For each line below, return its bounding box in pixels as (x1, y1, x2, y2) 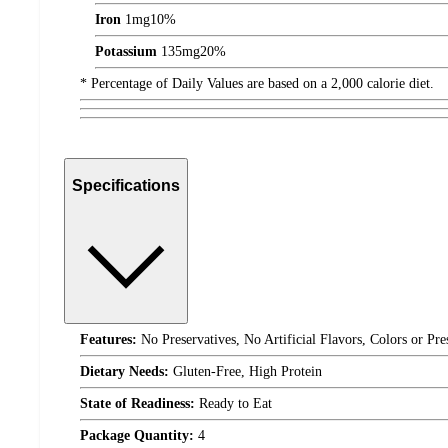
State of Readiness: (80, 396, 195, 412)
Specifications (72, 176, 180, 194)
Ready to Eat (195, 396, 272, 412)
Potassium (95, 44, 157, 60)
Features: (80, 332, 137, 348)
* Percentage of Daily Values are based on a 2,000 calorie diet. (80, 76, 434, 92)
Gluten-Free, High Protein (169, 364, 322, 380)
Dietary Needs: (80, 364, 169, 380)
